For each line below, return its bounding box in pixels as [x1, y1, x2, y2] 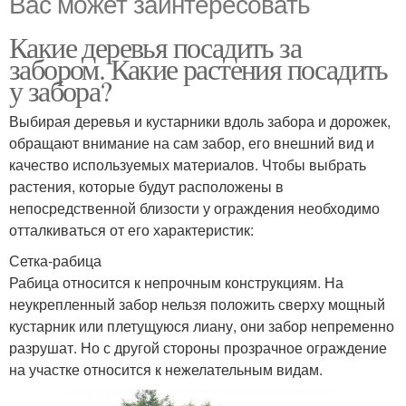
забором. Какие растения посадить [9, 48, 388, 88]
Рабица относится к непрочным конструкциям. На [9, 271, 343, 293]
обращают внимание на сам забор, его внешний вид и [9, 131, 374, 153]
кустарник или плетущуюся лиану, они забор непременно [9, 314, 394, 336]
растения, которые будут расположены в [9, 175, 284, 197]
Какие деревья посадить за [9, 26, 301, 66]
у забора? [9, 70, 111, 110]
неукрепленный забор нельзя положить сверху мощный [9, 293, 385, 314]
